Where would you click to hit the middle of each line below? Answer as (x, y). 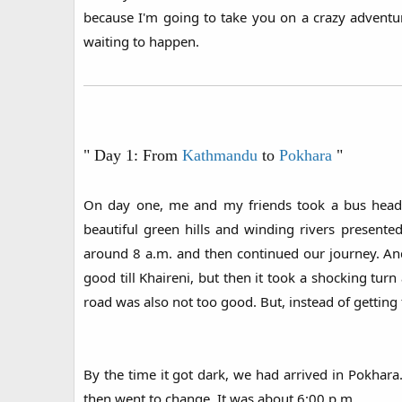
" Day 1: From (133, 156)
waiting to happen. (141, 42)
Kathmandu (222, 156)
